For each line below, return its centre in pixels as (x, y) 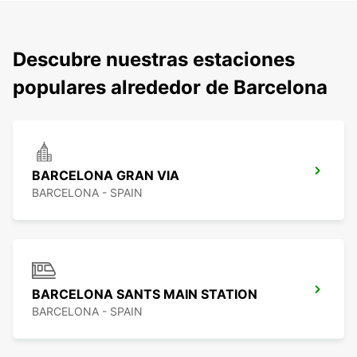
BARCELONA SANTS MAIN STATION (145, 294)
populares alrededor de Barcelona (170, 88)
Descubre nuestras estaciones (154, 60)
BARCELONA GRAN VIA (106, 176)
